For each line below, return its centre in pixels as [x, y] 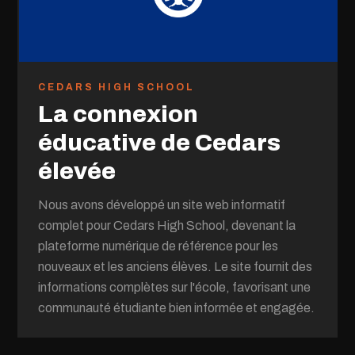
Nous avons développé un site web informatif [162, 205]
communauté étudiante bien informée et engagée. [177, 308]
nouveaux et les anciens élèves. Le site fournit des [176, 267]
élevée [77, 171]
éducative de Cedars [160, 143]
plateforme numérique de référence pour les [158, 246]
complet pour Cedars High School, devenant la [167, 225]
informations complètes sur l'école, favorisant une [175, 287]
